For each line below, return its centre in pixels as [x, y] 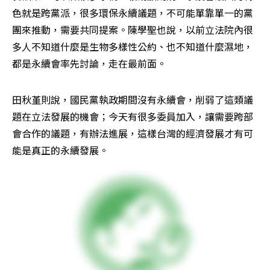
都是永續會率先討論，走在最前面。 [89, 64]
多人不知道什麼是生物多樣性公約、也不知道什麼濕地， [133, 47]
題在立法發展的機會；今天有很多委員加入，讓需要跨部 [133, 117]
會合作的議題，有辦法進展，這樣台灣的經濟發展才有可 [133, 133]
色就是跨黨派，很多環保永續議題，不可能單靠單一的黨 [133, 13]
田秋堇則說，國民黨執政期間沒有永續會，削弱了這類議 [133, 100]
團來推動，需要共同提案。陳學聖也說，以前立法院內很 [133, 30]
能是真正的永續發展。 [60, 150]
